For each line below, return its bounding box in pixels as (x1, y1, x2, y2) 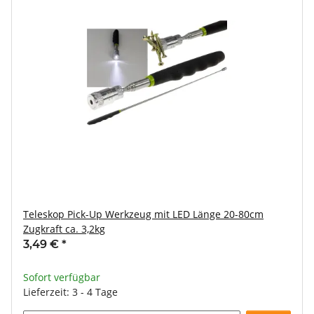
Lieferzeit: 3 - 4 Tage (23, 285, 118, 299)
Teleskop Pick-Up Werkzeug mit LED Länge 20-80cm (23, 207, 264, 221)
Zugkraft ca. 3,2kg (23, 222, 105, 235)
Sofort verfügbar (23, 271, 100, 284)
